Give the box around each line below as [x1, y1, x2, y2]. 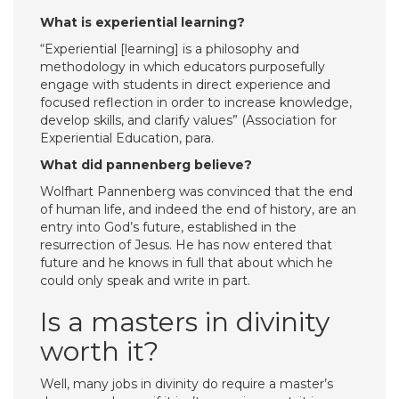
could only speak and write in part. [40, 273, 250, 289]
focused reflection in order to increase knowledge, [40, 94, 352, 110]
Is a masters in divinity [40, 305, 330, 338]
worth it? [40, 335, 159, 368]
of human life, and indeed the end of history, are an [40, 201, 356, 217]
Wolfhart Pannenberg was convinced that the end [40, 183, 353, 199]
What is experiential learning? [40, 14, 245, 30]
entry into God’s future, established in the [40, 219, 297, 235]
